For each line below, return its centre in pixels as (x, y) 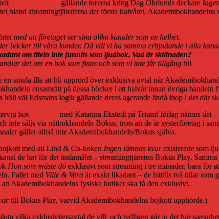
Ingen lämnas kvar (132, 148)
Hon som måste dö (37, 166)
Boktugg (44, 114)
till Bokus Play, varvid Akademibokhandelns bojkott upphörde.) (108, 200)
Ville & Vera (64, 175)
